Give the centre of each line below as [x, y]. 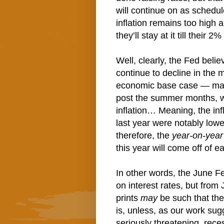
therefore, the [144, 136]
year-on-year [197, 136]
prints [128, 198]
